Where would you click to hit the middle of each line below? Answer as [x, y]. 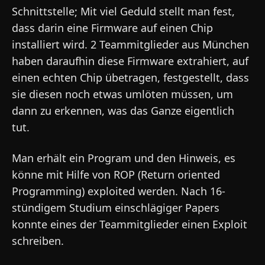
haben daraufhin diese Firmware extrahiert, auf [130, 61]
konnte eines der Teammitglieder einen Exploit [130, 224]
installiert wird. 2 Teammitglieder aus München [130, 44]
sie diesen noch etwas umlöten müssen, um [122, 94]
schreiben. [38, 241]
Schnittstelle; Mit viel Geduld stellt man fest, [123, 11]
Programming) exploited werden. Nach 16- [119, 191]
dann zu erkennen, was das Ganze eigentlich [123, 111]
